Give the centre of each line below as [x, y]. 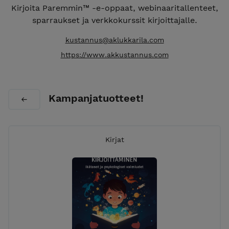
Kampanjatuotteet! [96, 98]
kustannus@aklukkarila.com [114, 40]
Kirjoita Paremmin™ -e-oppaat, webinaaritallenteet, [114, 8]
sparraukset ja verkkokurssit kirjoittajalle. [114, 20]
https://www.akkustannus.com [114, 55]
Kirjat [114, 140]
